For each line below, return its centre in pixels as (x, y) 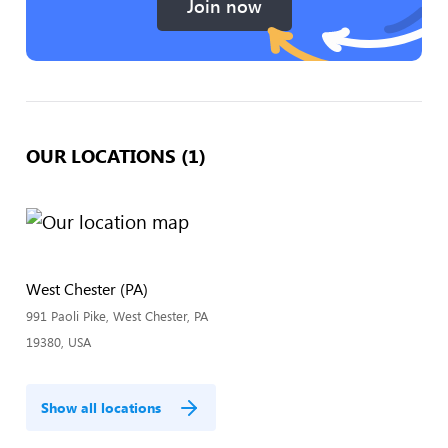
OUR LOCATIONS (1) (116, 155)
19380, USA (58, 342)
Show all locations (101, 407)
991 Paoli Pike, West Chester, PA (117, 316)
